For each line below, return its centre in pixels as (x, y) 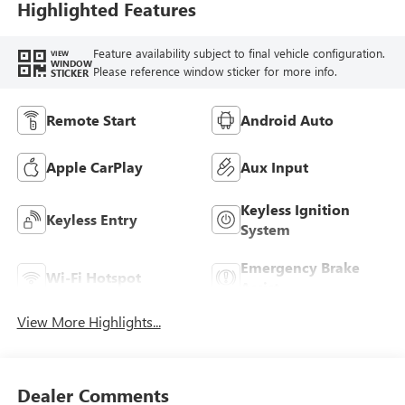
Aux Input (274, 166)
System (265, 229)
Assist (260, 287)
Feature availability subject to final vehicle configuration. (239, 53)
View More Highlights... (89, 321)
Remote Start (90, 119)
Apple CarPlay (94, 166)
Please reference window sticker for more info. (215, 71)
